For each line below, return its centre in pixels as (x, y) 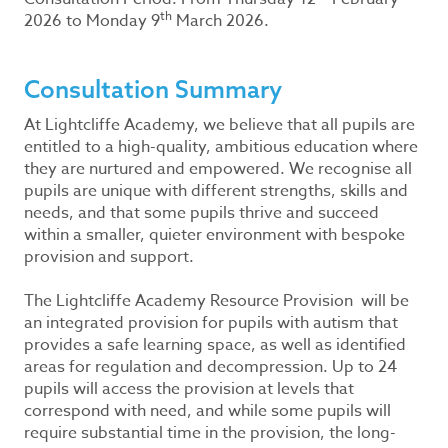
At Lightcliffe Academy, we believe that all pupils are (219, 125)
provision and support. (109, 257)
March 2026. (220, 21)
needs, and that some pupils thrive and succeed (201, 213)
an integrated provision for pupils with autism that (211, 323)
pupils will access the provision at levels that (189, 389)
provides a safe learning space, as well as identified (215, 345)
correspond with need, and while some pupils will (207, 411)
